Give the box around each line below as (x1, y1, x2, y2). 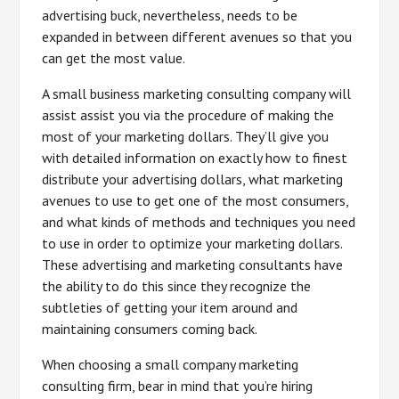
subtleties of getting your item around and (42, 298, 298, 316)
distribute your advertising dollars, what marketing (42, 170, 344, 188)
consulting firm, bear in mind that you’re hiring (42, 377, 313, 395)
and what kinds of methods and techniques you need (42, 213, 356, 231)
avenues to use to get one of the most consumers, (42, 191, 349, 209)
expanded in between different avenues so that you (42, 28, 353, 45)
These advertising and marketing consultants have (42, 256, 344, 273)
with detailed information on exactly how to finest (42, 149, 348, 167)
